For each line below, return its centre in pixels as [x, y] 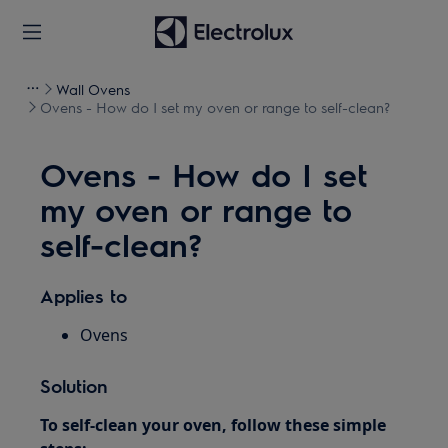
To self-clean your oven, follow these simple [213, 425]
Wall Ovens [93, 89]
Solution [74, 385]
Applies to [84, 295]
